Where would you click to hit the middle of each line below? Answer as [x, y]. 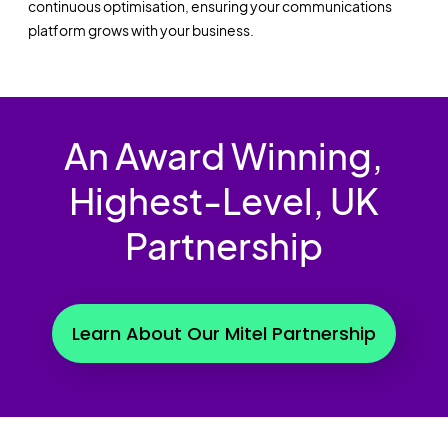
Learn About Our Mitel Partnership [223, 333]
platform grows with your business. [140, 29]
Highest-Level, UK [223, 200]
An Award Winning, [224, 155]
